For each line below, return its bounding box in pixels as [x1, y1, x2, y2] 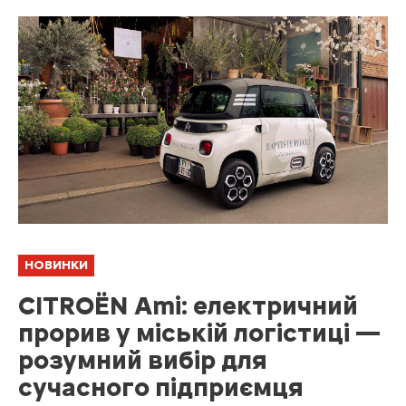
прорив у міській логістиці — [18, 317, 381, 349]
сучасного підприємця [18, 372, 304, 403]
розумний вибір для [18, 344, 267, 376]
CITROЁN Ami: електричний [18, 290, 358, 322]
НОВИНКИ [24, 257, 88, 274]
